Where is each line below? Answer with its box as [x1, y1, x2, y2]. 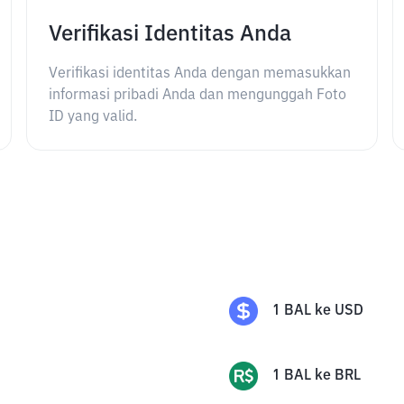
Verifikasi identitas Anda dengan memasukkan [49, 67, 352, 81]
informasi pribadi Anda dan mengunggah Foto [49, 88, 347, 103]
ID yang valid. [49, 110, 138, 124]
